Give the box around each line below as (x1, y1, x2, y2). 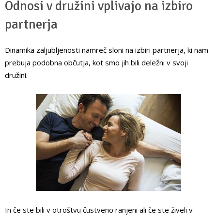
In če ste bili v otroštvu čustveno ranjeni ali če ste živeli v (5, 205, 193, 215)
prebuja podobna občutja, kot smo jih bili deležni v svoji (5, 58, 188, 68)
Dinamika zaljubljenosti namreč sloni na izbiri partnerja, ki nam (5, 45, 208, 55)
